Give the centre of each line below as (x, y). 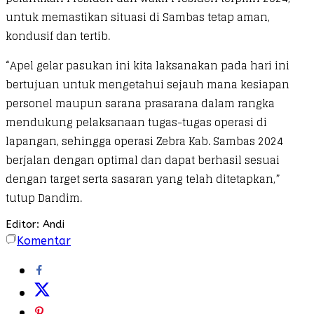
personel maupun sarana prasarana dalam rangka (140, 103)
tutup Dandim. (44, 198)
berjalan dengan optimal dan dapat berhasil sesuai (143, 160)
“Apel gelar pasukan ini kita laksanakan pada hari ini (148, 65)
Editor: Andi (35, 224)
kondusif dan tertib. (58, 36)
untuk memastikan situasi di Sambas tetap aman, (138, 17)
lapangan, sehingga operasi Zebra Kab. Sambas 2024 (144, 141)
